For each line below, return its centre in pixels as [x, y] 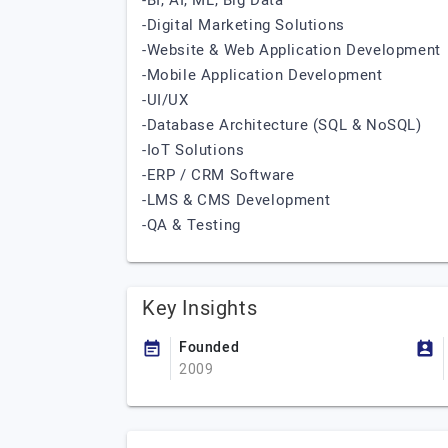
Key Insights [200, 308]
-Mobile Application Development [262, 75]
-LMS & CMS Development [236, 200]
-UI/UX [165, 100]
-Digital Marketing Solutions [243, 25]
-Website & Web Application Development [294, 50]
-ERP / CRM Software [218, 175]
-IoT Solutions [193, 150]
